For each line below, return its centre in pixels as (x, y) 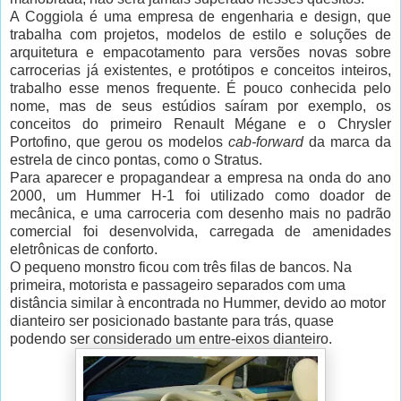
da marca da (347, 142)
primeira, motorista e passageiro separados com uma (178, 286)
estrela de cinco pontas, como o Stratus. (136, 160)
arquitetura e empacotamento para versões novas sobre (200, 53)
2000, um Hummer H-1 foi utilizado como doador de (200, 196)
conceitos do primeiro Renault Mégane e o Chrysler (200, 124)
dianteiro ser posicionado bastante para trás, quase (172, 321)
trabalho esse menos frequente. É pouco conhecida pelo (200, 89)
